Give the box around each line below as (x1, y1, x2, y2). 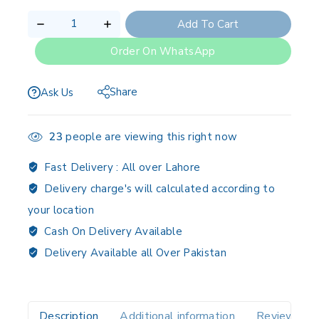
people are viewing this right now (62, 130, 238, 145)
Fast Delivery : (44, 160, 122, 175)
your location (28, 203, 94, 218)
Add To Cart (177, 16, 239, 31)
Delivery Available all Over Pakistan (41, 246, 226, 261)
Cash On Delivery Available (41, 224, 182, 239)
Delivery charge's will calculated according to (44, 182, 275, 197)
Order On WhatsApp (110, 43, 216, 58)
